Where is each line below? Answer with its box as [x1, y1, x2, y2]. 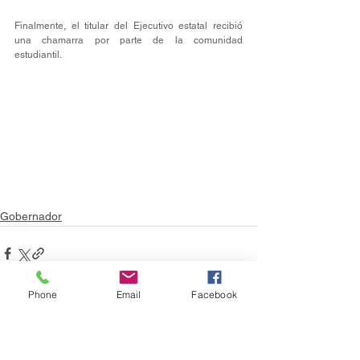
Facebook [191, 288, 237, 301]
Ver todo [215, 337, 257, 351]
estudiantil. [14, 49, 64, 61]
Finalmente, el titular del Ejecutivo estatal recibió [14, 20, 243, 32]
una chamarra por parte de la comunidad [14, 35, 243, 47]
